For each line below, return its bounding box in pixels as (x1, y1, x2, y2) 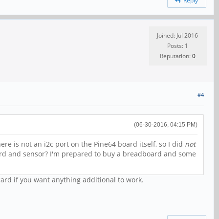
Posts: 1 (167, 42, 188, 50)
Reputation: (159, 52, 192, 61)
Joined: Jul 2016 (157, 31, 198, 40)
